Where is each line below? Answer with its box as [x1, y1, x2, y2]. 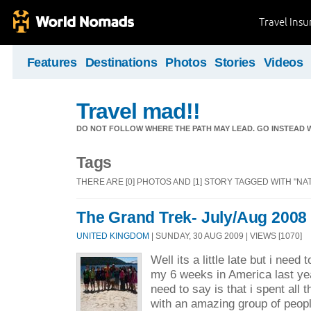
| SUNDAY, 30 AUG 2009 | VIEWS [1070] [149, 231, 302, 241]
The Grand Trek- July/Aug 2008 [76, 208, 308, 226]
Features [26, 56, 77, 69]
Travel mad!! [76, 99, 201, 124]
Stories [215, 56, 255, 69]
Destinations [85, 56, 158, 69]
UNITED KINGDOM [76, 231, 149, 241]
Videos [263, 56, 303, 69]
